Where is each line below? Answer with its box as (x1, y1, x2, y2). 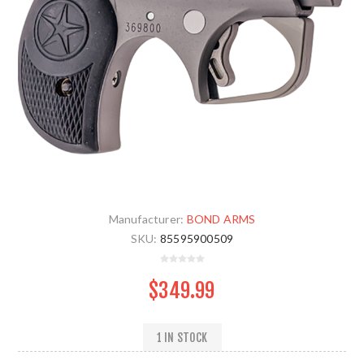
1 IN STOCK (156, 330, 208, 344)
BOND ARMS (186, 212, 256, 227)
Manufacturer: (108, 212, 184, 227)
